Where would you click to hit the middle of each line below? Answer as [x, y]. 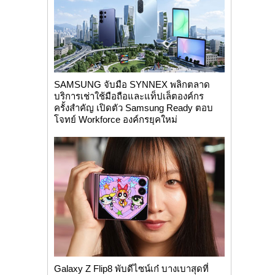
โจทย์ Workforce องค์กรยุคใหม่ [115, 120]
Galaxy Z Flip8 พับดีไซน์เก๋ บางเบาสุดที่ [131, 268]
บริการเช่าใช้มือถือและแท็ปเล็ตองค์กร [129, 96]
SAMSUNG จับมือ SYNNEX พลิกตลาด [132, 85]
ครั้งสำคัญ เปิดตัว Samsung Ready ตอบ [133, 108]
